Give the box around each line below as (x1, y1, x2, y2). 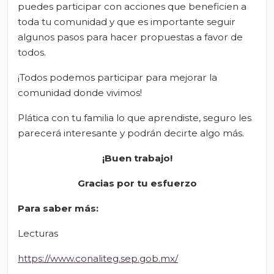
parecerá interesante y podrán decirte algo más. (18, 127, 244, 139)
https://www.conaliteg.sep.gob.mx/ (18, 252, 178, 264)
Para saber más (18, 202, 96, 214)
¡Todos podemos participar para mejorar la (18, 71, 217, 83)
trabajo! (131, 152, 172, 164)
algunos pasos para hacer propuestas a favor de (18, 31, 243, 43)
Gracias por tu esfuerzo (77, 177, 197, 189)
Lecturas (18, 227, 58, 239)
